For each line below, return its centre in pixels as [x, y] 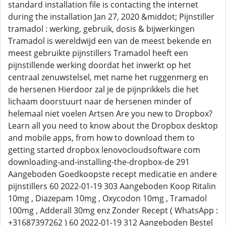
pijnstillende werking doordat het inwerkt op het [100, 65]
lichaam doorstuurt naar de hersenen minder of [100, 101]
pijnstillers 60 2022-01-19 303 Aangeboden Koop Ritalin [112, 186]
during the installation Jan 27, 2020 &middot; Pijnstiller [111, 17]
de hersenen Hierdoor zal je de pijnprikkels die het [103, 89]
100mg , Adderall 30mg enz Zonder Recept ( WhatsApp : [113, 210]
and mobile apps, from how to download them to [101, 138]
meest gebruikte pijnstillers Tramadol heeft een [98, 53]
